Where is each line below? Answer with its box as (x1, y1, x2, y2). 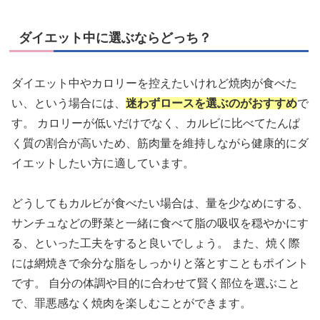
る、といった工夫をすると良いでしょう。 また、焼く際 (11, 237, 300, 250)
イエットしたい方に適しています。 (11, 156, 194, 169)
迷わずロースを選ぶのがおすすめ (126, 96, 297, 109)
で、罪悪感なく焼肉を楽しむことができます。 (11, 297, 251, 310)
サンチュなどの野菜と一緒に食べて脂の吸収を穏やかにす (11, 217, 309, 230)
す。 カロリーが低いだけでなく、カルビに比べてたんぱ (11, 116, 300, 129)
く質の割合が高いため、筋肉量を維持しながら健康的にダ (11, 136, 309, 149)
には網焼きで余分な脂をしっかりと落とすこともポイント (11, 257, 309, 270)
